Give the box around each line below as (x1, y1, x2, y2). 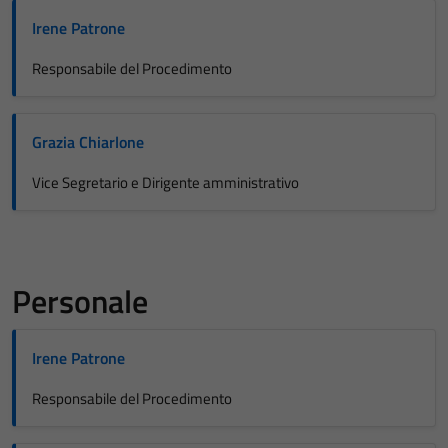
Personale (12, 277, 148, 325)
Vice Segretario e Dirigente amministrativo (32, 171, 299, 194)
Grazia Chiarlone (32, 130, 144, 154)
